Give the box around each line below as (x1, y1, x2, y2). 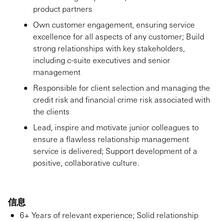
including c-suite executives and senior (33, 55, 170, 65)
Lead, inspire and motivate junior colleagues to (33, 122, 199, 132)
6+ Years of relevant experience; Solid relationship (20, 210, 198, 220)
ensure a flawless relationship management (33, 134, 189, 144)
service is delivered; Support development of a (33, 146, 197, 156)
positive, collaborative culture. (33, 157, 139, 168)
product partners (33, 3, 92, 14)
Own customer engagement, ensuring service (33, 19, 195, 30)
